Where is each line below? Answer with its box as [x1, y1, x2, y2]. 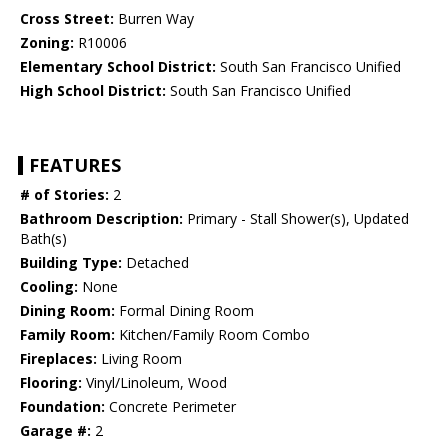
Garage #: [20, 421, 91, 441]
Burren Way [114, 9, 194, 29]
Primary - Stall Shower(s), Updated [183, 209, 409, 229]
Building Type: [20, 253, 122, 273]
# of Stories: [20, 185, 109, 205]
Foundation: [20, 397, 105, 417]
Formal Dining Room [115, 301, 254, 321]
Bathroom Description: [20, 209, 183, 229]
